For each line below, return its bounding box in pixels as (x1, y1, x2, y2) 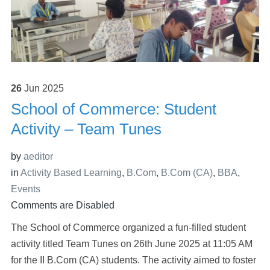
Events (10, 184, 40, 195)
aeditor (23, 151, 53, 162)
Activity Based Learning (20, 168, 122, 178)
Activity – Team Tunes (10, 120, 162, 139)
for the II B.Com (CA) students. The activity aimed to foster (10, 255, 256, 266)
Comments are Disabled (10, 200, 115, 211)
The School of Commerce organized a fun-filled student (10, 222, 246, 233)
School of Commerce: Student (10, 100, 216, 119)
